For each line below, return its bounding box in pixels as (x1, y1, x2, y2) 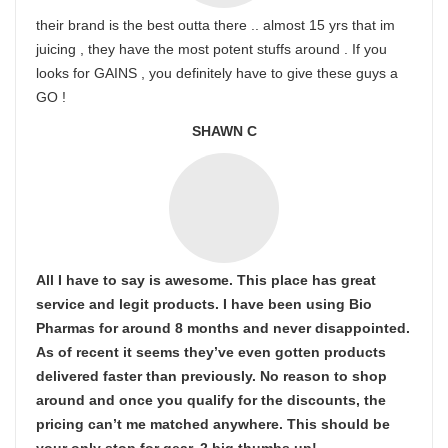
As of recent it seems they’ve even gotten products (36, 344, 386, 360)
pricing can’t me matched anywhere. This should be (36, 416, 390, 432)
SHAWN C (191, 123, 257, 139)
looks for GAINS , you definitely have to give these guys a (36, 65, 398, 81)
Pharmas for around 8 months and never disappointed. (36, 320, 410, 336)
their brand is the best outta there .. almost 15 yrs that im (36, 17, 395, 33)
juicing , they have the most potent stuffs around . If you (36, 41, 387, 57)
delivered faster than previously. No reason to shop (36, 368, 387, 384)
